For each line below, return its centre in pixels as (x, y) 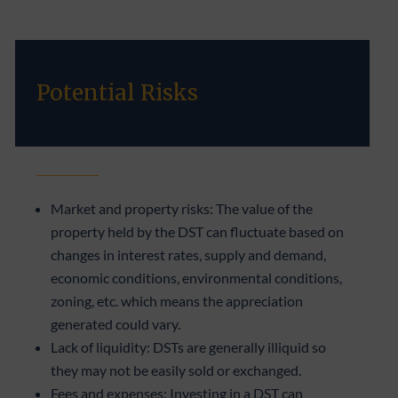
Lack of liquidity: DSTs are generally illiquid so (189, 346)
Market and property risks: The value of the (182, 208)
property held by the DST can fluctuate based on (198, 231)
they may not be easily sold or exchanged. (176, 370)
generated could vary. (116, 323)
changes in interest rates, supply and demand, (189, 254)
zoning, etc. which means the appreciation (177, 300)
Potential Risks (118, 92)
